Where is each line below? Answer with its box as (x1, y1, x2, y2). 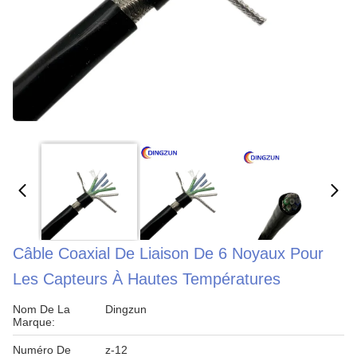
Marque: (13, 316, 55, 328)
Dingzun (105, 303, 147, 316)
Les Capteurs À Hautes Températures (13, 270, 280, 288)
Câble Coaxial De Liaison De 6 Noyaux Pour (13, 245, 324, 262)
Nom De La (13, 303, 70, 316)
